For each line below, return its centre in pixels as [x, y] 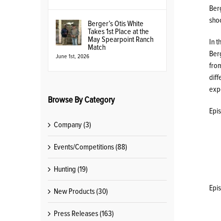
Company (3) [73, 125]
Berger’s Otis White [116, 24]
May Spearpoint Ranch [121, 39]
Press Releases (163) [84, 213]
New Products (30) [81, 191]
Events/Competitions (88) [91, 147]
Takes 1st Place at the [118, 32]
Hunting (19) [71, 169]
